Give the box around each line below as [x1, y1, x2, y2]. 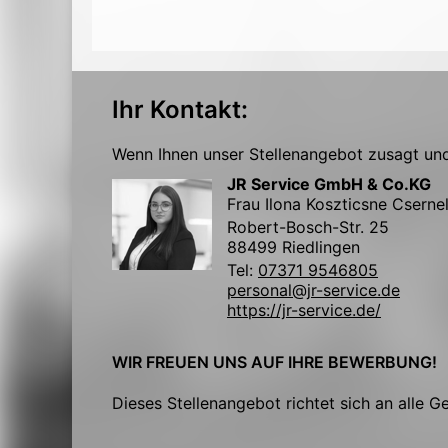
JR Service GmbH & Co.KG [227, 173, 431, 194]
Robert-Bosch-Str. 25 [227, 216, 389, 237]
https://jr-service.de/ [227, 299, 381, 320]
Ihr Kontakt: [112, 94, 248, 124]
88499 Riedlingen [227, 236, 360, 257]
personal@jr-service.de [227, 279, 400, 300]
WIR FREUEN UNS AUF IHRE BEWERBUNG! [112, 351, 437, 372]
